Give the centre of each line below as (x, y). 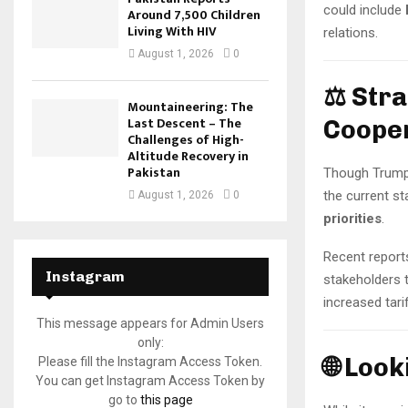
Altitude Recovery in (188, 156)
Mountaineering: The (190, 107)
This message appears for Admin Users (150, 323)
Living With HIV (172, 31)
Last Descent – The (184, 123)
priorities (352, 219)
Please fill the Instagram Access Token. (150, 362)
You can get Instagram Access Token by (150, 381)
